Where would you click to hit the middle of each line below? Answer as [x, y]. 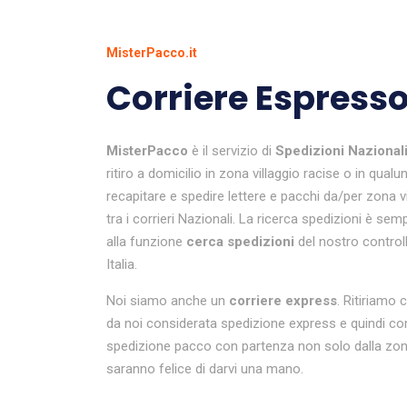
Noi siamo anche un [168, 301]
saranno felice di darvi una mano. [205, 369]
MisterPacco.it [152, 53]
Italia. [122, 264]
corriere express [283, 301]
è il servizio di [232, 151]
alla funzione [146, 242]
